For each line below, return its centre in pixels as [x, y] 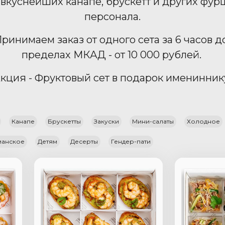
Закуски [106, 121]
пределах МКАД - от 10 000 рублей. [113, 55]
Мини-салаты [153, 121]
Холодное [203, 121]
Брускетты [64, 121]
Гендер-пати [131, 141]
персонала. [113, 17]
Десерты [84, 141]
